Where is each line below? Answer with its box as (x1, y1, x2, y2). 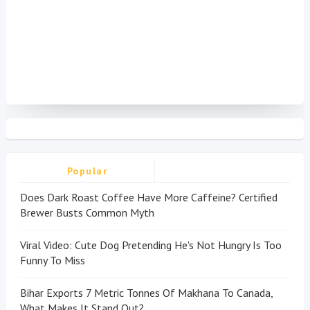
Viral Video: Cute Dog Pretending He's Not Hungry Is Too (19, 238, 282, 253)
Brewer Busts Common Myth (19, 206, 154, 220)
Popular (66, 165, 108, 178)
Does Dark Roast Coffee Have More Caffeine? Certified (19, 190, 277, 205)
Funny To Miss (19, 253, 85, 268)
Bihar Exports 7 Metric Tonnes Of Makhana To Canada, (19, 286, 273, 300)
